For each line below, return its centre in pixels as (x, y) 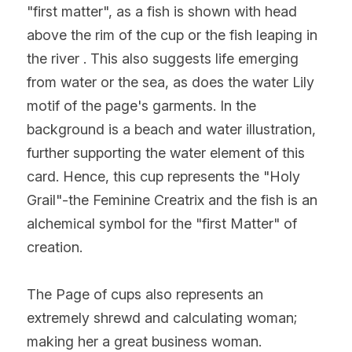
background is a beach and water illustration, (171, 129)
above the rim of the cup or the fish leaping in (172, 35)
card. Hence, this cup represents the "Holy (163, 176)
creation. (55, 247)
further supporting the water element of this (166, 152)
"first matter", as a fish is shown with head (162, 11)
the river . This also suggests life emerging (163, 58)
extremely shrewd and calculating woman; (162, 317)
